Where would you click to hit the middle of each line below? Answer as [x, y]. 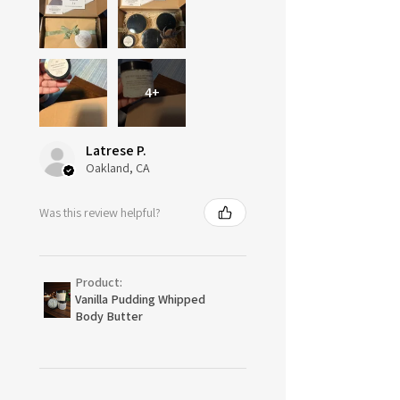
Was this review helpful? [100, 212]
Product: [100, 283]
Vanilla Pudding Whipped [140, 300]
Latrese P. [116, 151]
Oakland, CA [118, 168]
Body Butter [109, 317]
